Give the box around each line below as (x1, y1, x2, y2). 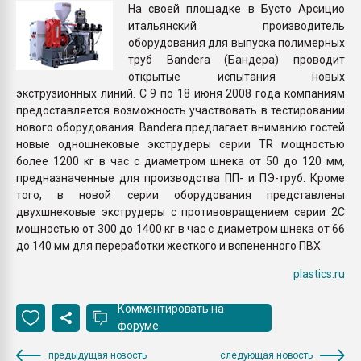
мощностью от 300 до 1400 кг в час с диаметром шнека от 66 (16, 222, 345, 235)
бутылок (245, 21, 288, 33)
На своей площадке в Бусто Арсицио (128, 2, 345, 15)
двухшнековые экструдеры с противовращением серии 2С (16, 205, 345, 218)
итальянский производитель (128, 19, 345, 32)
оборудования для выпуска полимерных (128, 35, 345, 49)
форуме (118, 319, 160, 332)
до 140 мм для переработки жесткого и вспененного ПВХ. (16, 239, 323, 252)
